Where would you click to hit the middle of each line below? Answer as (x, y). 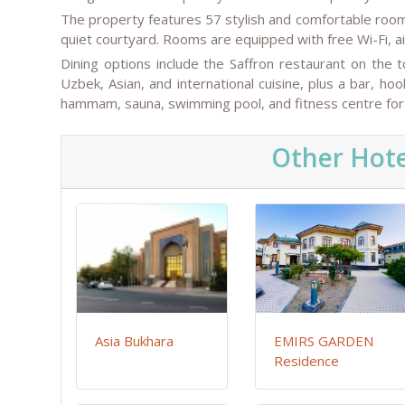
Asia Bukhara (134, 341)
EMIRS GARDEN (324, 341)
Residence (307, 361)
